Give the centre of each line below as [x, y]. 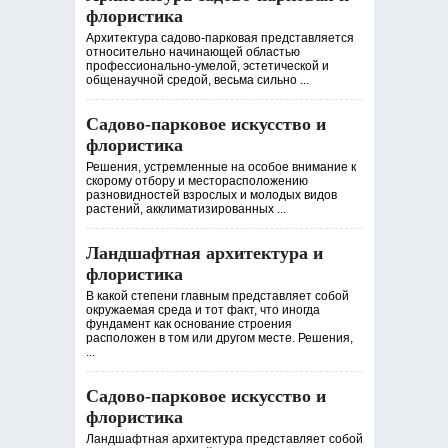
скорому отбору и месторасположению [196, 181]
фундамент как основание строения [188, 324]
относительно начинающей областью [192, 52]
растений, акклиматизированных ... [185, 209]
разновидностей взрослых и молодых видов [211, 195]
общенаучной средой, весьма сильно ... [197, 80]
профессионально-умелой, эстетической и [207, 66]
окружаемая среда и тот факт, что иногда [202, 310]
